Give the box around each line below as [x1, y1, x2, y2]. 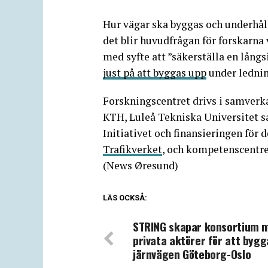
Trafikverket [103, 142, 162, 156]
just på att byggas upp [103, 66, 206, 80]
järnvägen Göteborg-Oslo [133, 245, 251, 263]
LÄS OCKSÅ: [103, 193, 147, 202]
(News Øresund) [103, 159, 178, 172]
